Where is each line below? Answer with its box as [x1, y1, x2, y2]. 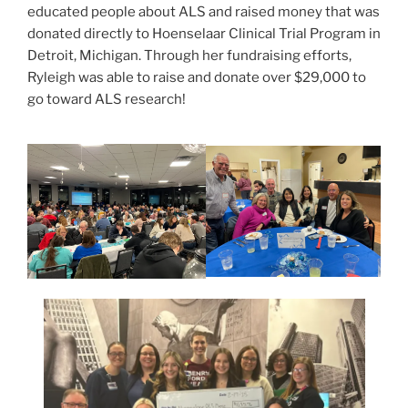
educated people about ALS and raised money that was [27, 3, 380, 20]
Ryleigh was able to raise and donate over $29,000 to [27, 68, 366, 86]
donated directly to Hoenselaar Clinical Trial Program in [27, 25, 381, 42]
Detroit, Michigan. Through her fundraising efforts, [27, 46, 352, 64]
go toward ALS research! [27, 90, 189, 107]
